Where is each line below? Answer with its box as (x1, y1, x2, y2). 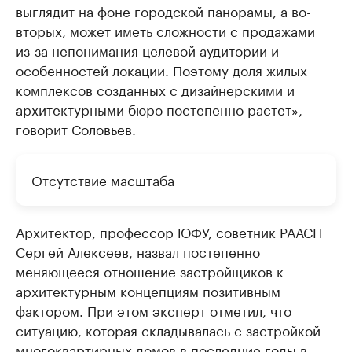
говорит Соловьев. (16, 118, 136, 138)
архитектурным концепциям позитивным (16, 280, 280, 300)
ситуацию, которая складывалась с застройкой (16, 319, 321, 339)
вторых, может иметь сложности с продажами (16, 20, 315, 40)
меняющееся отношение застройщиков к (16, 260, 284, 280)
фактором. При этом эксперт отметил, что (16, 299, 291, 320)
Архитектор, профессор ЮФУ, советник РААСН (16, 221, 322, 241)
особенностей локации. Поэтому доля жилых (16, 59, 307, 79)
